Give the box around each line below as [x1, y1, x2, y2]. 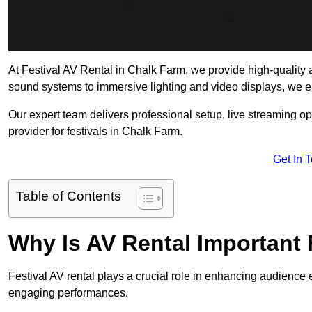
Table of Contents [16, 189, 121, 204]
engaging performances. [8, 287, 128, 299]
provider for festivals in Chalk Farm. [8, 125, 182, 138]
